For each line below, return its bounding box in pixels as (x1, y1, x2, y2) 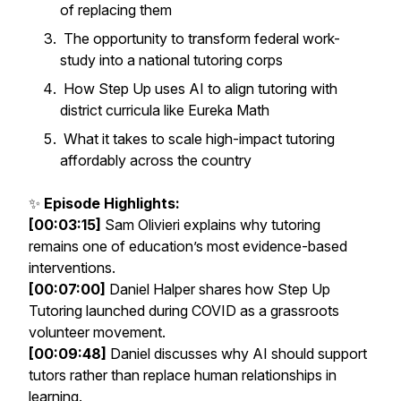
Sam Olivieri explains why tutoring (101, 216, 320, 234)
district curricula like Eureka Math (60, 101, 273, 119)
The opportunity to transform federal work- (60, 30, 340, 47)
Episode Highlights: (44, 194, 180, 212)
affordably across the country (60, 151, 255, 169)
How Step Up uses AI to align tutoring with (60, 80, 337, 98)
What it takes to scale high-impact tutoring (60, 130, 335, 148)
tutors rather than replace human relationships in (29, 366, 337, 384)
